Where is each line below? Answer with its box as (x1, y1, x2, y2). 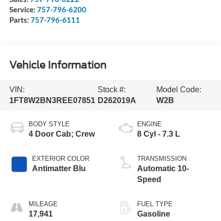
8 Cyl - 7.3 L (137, 129, 180, 138)
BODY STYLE (28, 120, 70, 128)
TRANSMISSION (137, 154, 186, 162)
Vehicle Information (9, 59, 107, 72)
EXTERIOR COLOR (32, 154, 89, 162)
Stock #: (97, 85, 126, 94)
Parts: (9, 15, 31, 25)
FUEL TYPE (137, 200, 173, 208)
